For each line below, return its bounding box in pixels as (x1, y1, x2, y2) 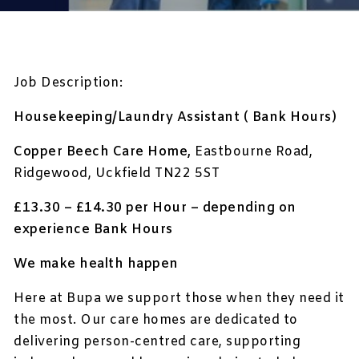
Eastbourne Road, (195, 143, 313, 161)
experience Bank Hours (14, 221, 173, 239)
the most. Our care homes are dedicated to (14, 312, 298, 329)
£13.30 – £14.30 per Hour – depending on (14, 200, 296, 217)
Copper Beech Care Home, (14, 143, 196, 161)
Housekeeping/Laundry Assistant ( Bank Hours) (14, 109, 337, 127)
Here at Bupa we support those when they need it (14, 290, 345, 308)
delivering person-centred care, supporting (14, 333, 301, 351)
